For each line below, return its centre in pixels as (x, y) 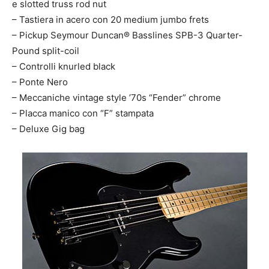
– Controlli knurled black (64, 66)
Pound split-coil (46, 51)
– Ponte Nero (40, 82)
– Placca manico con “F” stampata (83, 113)
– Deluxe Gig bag (48, 129)
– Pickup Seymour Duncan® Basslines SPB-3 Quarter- (127, 35)
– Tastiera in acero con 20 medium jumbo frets (110, 20)
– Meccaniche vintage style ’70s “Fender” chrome (116, 98)
